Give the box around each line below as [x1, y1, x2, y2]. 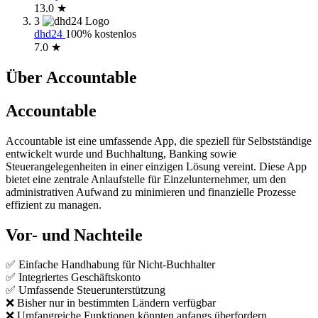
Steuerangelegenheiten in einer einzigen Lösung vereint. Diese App [6, 160, 307, 172]
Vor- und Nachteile [6, 225, 143, 244]
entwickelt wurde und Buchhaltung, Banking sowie [6, 147, 236, 160]
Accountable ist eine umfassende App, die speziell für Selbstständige [6, 134, 312, 147]
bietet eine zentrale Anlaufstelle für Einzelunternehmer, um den [6, 172, 286, 185]
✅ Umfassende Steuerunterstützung [6, 284, 165, 297]
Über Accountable [6, 67, 137, 87]
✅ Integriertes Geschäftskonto [6, 271, 141, 284]
